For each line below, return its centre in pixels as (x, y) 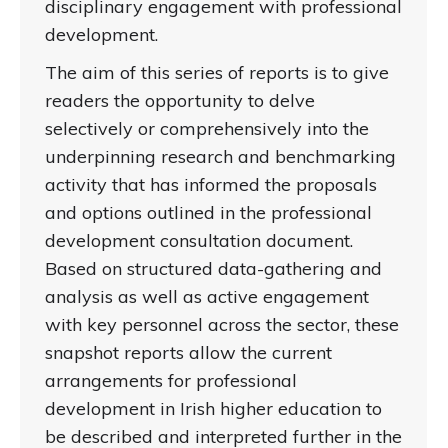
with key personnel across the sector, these (222, 325)
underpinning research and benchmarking (220, 157)
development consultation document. (199, 241)
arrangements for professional (171, 381)
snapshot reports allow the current (188, 353)
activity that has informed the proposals (211, 185)
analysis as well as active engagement (207, 297)
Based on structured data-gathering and (213, 269)
